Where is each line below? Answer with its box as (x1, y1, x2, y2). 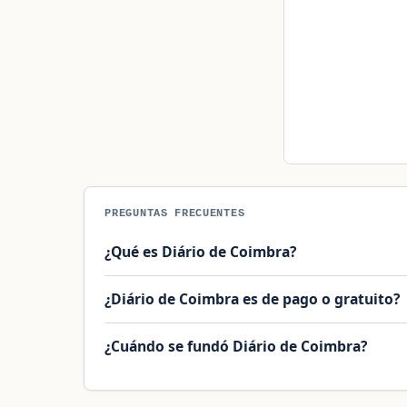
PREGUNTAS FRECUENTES (104, 206, 245, 219)
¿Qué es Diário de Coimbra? (104, 242, 297, 263)
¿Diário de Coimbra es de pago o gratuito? (104, 289, 401, 310)
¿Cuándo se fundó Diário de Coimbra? (104, 335, 368, 356)
